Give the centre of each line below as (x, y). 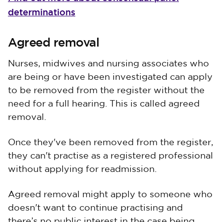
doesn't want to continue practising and (95, 208)
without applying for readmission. (82, 169)
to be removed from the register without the (106, 91)
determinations (42, 12)
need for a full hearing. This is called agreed (104, 104)
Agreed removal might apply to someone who (110, 195)
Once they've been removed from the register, (111, 143)
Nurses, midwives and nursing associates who (109, 64)
